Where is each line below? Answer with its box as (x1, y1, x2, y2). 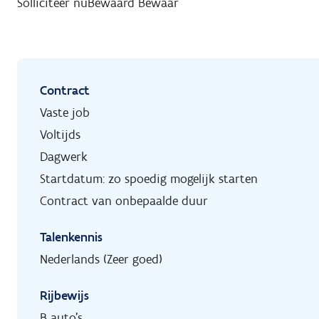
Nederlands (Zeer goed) (40, 251, 162, 268)
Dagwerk (40, 149, 88, 165)
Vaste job (40, 105, 90, 121)
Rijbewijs (40, 288, 89, 304)
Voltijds (40, 127, 80, 143)
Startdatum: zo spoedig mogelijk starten (40, 171, 258, 187)
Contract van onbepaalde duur (40, 193, 208, 209)
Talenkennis (40, 229, 103, 246)
